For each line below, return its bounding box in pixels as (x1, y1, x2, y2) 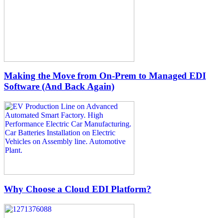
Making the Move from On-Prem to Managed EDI (4, 71, 206, 81)
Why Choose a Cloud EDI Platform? (4, 183, 151, 194)
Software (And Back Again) (4, 81, 114, 92)
